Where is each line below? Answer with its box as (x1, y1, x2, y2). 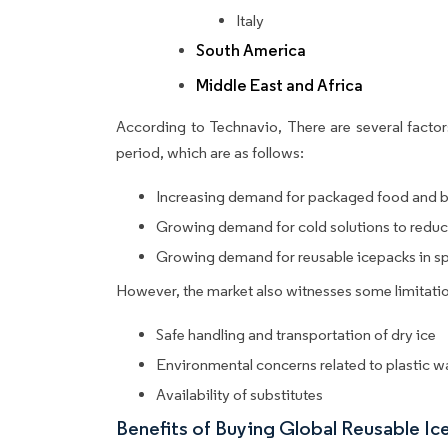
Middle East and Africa (196, 75, 363, 97)
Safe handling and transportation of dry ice (156, 325, 436, 345)
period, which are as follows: (116, 143, 307, 163)
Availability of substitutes (156, 385, 323, 405)
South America (196, 40, 306, 62)
